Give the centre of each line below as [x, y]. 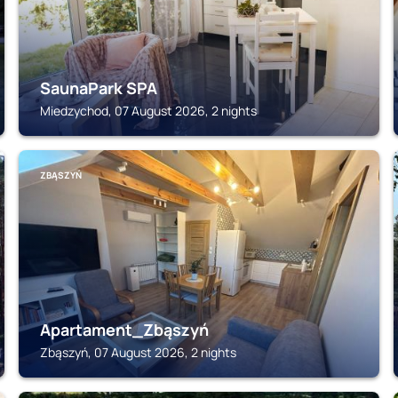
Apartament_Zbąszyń [125, 330]
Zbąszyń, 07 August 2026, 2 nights [139, 352]
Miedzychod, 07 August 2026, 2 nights [149, 111]
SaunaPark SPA [99, 88]
